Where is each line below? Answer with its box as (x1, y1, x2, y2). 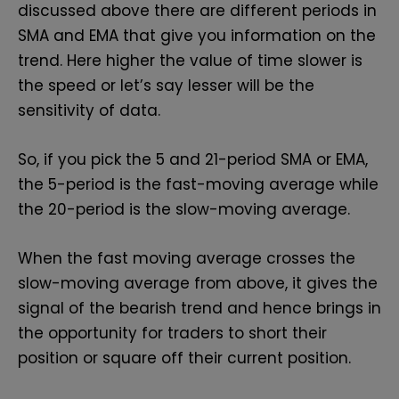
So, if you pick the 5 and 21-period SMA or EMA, (18, 148, 368, 170)
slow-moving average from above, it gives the (18, 273, 378, 295)
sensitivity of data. (18, 99, 165, 121)
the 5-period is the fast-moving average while (18, 173, 379, 195)
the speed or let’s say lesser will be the (18, 74, 314, 96)
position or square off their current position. (18, 347, 355, 370)
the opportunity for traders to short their (18, 322, 327, 345)
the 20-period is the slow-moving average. (18, 198, 354, 220)
